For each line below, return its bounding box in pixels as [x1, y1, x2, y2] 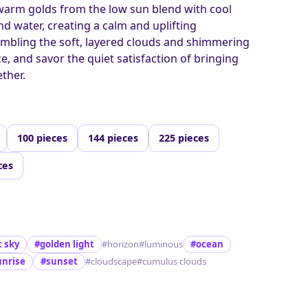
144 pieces [88, 131, 139, 144]
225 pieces [159, 131, 210, 144]
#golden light [34, 237, 95, 250]
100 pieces [17, 131, 68, 144]
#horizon [102, 237, 140, 250]
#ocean [190, 237, 224, 250]
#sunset [41, 254, 78, 267]
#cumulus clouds [137, 254, 207, 267]
